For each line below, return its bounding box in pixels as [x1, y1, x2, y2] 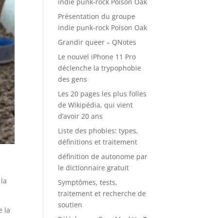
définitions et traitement [58, 137, 138, 146]
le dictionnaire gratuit [58, 163, 129, 172]
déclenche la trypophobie [58, 63, 142, 73]
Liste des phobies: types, [58, 126, 139, 135]
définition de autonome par [58, 152, 148, 161]
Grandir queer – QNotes [58, 37, 137, 47]
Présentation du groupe [58, 12, 136, 21]
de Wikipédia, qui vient [58, 100, 133, 109]
